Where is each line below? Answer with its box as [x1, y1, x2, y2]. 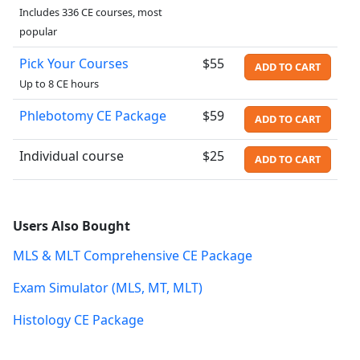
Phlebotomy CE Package [19, 106, 166, 125]
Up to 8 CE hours [19, 76, 99, 91]
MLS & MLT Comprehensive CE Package [13, 246, 252, 264]
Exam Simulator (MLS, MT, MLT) [13, 278, 202, 297]
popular [19, 23, 57, 39]
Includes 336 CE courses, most [19, 4, 162, 19]
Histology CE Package [13, 310, 144, 329]
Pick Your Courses [19, 54, 129, 72]
